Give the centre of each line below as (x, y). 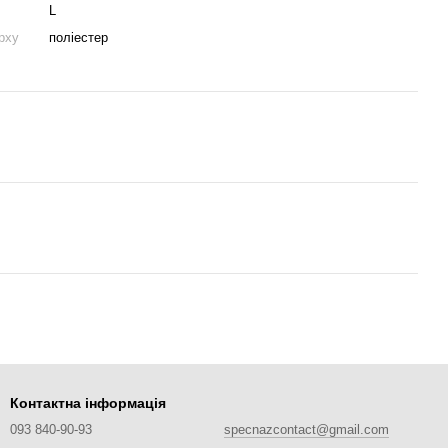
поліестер (79, 37)
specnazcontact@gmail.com (306, 429)
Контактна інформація (88, 403)
